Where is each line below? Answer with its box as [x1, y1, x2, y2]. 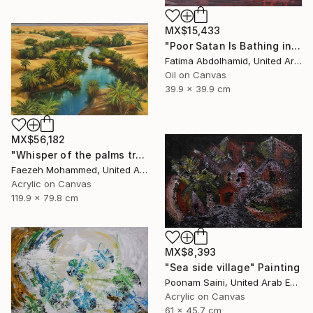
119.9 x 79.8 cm [11, 192, 78, 204]
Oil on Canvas [165, 68, 226, 80]
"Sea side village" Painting [165, 261, 300, 274]
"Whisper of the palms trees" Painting [135, 149, 145, 161]
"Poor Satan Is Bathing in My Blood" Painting [291, 39, 301, 52]
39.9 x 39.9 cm [165, 82, 231, 94]
